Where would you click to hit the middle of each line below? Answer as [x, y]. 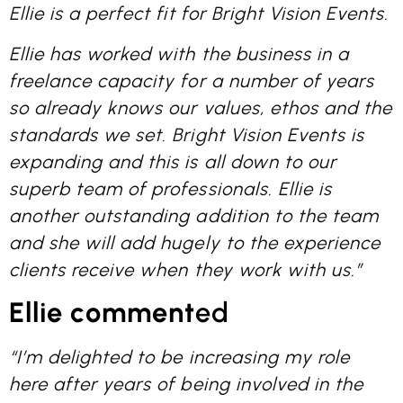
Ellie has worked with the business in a [179, 54]
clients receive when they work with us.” [186, 269]
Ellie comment [103, 313]
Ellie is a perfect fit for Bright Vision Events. [199, 14]
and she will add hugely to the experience [195, 242]
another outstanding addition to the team [194, 215]
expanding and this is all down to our [173, 161]
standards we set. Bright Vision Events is [187, 134]
